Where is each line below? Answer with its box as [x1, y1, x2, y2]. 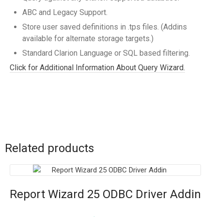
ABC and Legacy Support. [22, 7, 108, 17]
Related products [5, 141, 94, 155]
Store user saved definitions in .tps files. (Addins [22, 22, 187, 31]
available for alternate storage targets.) [22, 33, 154, 43]
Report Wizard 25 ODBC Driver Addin [10, 187, 201, 201]
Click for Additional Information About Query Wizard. [10, 62, 185, 72]
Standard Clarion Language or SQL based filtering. [22, 48, 190, 58]
